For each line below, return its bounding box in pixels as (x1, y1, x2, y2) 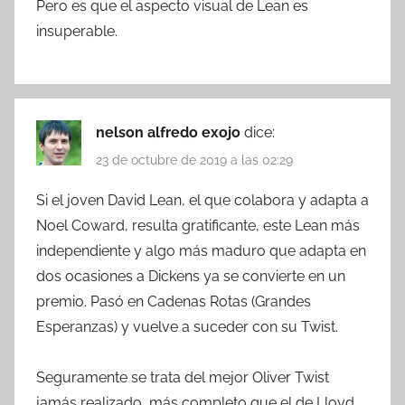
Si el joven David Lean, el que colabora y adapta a (36, 191, 369, 209)
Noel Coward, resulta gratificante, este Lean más (36, 216, 360, 234)
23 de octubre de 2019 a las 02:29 (96, 152, 293, 167)
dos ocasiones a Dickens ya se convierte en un (36, 267, 345, 285)
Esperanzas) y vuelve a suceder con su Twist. (36, 317, 338, 335)
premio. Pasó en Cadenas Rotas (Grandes (36, 292, 311, 310)
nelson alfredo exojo (96, 123, 244, 141)
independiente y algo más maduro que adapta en (36, 241, 366, 259)
